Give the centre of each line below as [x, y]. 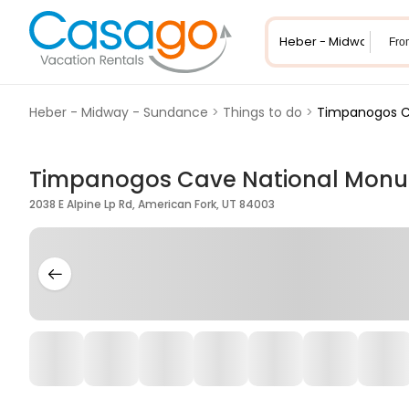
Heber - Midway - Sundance [119, 112]
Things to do [262, 112]
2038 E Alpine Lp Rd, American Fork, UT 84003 [152, 204]
